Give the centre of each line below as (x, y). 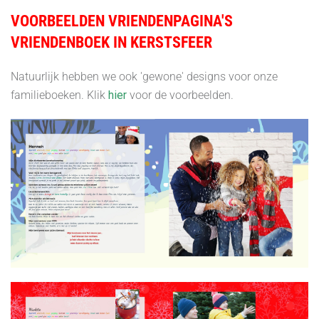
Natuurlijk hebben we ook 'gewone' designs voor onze (144, 77)
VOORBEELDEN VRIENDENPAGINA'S (122, 21)
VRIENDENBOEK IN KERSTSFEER (111, 42)
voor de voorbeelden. (180, 95)
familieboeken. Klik (58, 95)
